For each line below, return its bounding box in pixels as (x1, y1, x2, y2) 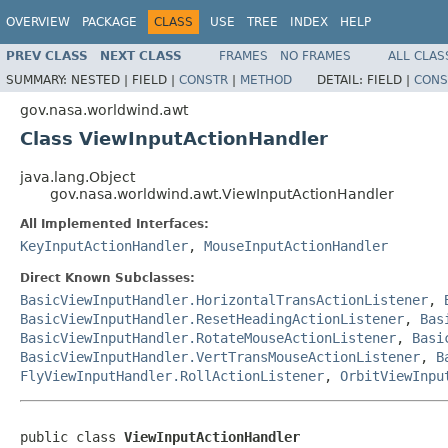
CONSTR (179, 72, 228, 87)
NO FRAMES (280, 48, 351, 63)
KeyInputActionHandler (20, 237, 188, 254)
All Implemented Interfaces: (20, 216, 209, 231)
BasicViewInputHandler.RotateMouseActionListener (20, 329, 396, 346)
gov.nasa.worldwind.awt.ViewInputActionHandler (50, 185, 394, 202)
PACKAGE (82, 15, 137, 29)
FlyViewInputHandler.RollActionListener (20, 367, 324, 384)
